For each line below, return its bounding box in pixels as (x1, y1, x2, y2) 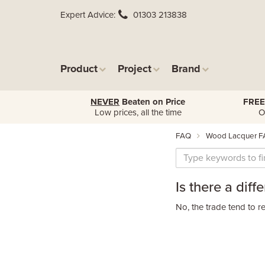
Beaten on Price (119, 96, 186, 107)
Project (118, 62, 151, 75)
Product (60, 62, 98, 75)
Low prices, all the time (94, 107, 182, 118)
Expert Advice (60, 9, 114, 20)
